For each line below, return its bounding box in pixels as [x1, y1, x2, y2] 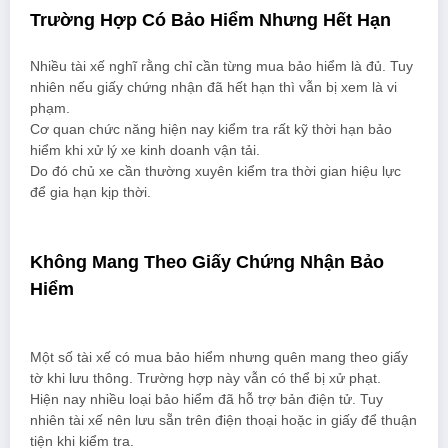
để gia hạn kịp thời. [30, 185, 151, 201]
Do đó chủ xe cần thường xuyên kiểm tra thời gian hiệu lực [30, 164, 401, 180]
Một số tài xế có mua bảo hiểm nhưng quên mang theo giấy [30, 349, 408, 365]
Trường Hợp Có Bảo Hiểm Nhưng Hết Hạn [30, 9, 391, 30]
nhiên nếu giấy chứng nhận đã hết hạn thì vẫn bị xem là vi [30, 80, 397, 96]
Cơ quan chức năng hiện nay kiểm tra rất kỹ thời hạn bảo [30, 122, 392, 138]
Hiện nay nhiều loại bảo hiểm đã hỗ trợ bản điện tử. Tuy [30, 391, 383, 407]
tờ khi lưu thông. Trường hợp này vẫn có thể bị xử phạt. [30, 370, 381, 386]
